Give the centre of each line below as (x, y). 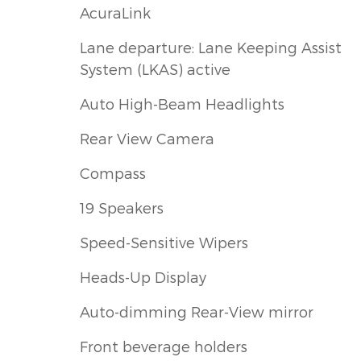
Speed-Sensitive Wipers (164, 242)
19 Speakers (122, 207)
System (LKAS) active (155, 68)
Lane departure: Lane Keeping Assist (211, 47)
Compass (113, 172)
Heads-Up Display (143, 276)
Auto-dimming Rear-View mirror (197, 311)
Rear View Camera (147, 138)
